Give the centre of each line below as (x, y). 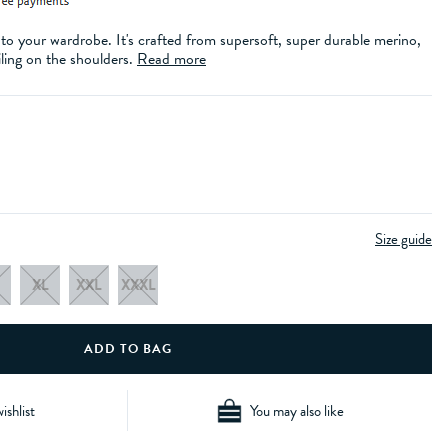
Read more (171, 59)
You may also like (296, 410)
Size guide (403, 239)
